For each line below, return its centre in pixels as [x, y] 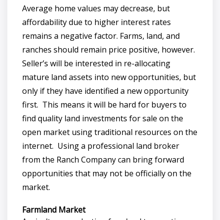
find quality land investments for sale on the [103, 118]
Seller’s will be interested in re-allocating [96, 63]
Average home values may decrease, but [96, 8]
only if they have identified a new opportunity [105, 91]
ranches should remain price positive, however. [109, 49]
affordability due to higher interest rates [96, 22]
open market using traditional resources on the [110, 132]
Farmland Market [54, 209]
